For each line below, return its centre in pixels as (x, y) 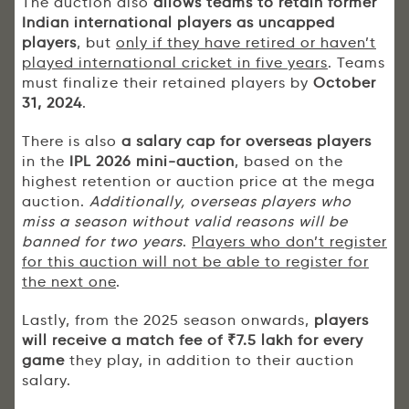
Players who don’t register (289, 242)
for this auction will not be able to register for (195, 262)
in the (46, 162)
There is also (72, 142)
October (345, 83)
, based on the (289, 162)
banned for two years (102, 242)
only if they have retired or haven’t (246, 43)
